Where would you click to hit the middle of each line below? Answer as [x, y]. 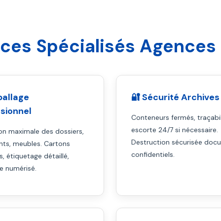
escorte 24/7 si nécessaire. [174, 130]
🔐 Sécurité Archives [175, 97]
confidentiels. [153, 154]
